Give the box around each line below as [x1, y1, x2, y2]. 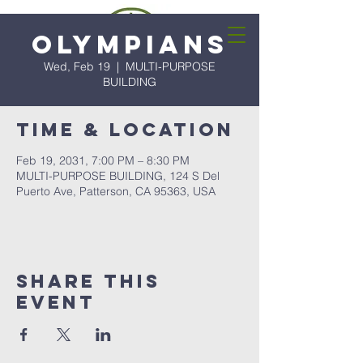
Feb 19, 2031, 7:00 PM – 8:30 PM [16, 153, 190, 168]
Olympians [31, 28, 228, 61]
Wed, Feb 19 [44, 59, 110, 74]
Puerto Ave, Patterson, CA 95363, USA [16, 184, 216, 199]
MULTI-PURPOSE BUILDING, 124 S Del [16, 169, 220, 183]
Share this [16, 270, 160, 293]
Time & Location [16, 118, 234, 141]
